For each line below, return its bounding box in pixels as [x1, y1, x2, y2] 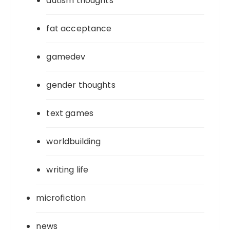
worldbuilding [46, 135, 101, 147]
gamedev [46, 50, 86, 63]
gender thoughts [46, 79, 116, 91]
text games [46, 107, 93, 119]
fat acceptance [46, 22, 112, 34]
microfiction [36, 191, 86, 204]
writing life [46, 163, 89, 176]
